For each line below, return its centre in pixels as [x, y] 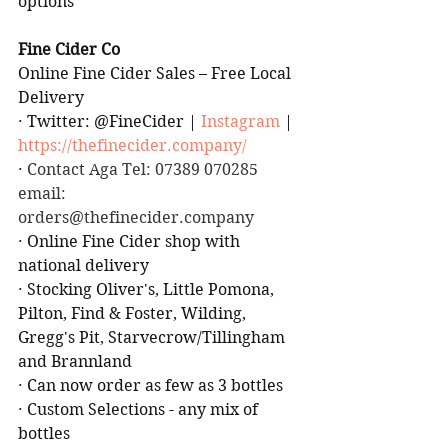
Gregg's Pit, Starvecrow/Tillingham [153, 337]
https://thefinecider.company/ [132, 145]
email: [44, 193]
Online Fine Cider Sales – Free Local [156, 73]
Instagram [240, 121]
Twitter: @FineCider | [114, 121]
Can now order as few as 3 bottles [155, 385]
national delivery [83, 265]
